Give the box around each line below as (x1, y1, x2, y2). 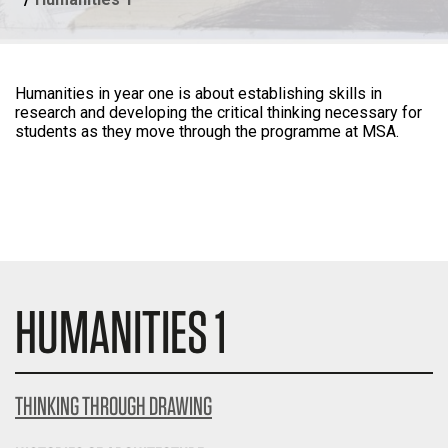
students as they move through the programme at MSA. (15, 122, 399, 141)
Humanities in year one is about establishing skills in (15, 84, 382, 103)
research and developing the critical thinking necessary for (15, 103, 422, 122)
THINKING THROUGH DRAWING (15, 390, 212, 421)
